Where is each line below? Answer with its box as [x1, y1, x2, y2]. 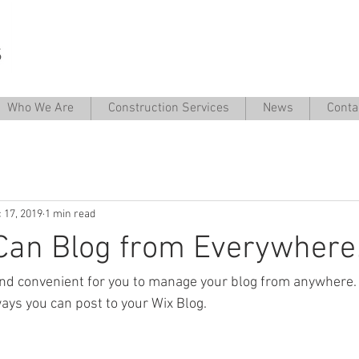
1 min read [45, 207, 95, 221]
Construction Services [107, 100, 229, 116]
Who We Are [7, 100, 74, 116]
